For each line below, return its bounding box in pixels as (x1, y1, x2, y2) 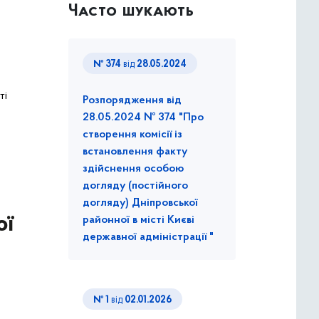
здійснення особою (83, 163, 184, 174)
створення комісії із (83, 129, 182, 140)
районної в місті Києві (83, 214, 194, 226)
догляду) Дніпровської (83, 197, 198, 209)
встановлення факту (83, 146, 187, 157)
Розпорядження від (83, 95, 182, 106)
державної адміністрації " (83, 231, 214, 243)
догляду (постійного (83, 180, 188, 192)
